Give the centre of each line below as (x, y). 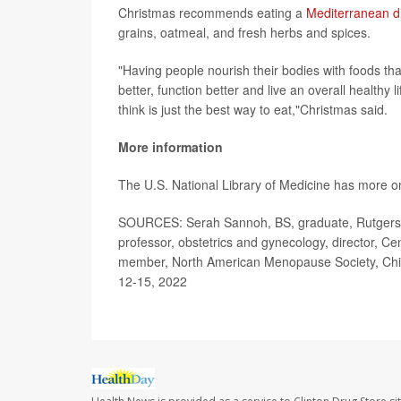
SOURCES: (150, 222)
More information (171, 147)
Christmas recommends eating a (212, 13)
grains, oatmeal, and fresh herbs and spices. (244, 33)
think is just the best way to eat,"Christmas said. (253, 110)
